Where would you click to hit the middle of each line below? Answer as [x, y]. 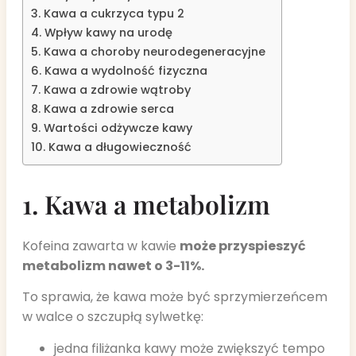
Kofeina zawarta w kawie [101, 246]
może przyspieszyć [243, 246]
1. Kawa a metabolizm [146, 204]
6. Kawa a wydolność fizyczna [119, 71]
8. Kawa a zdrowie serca [103, 109]
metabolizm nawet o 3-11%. [113, 266]
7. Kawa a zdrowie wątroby [111, 90]
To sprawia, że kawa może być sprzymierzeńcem [175, 297]
